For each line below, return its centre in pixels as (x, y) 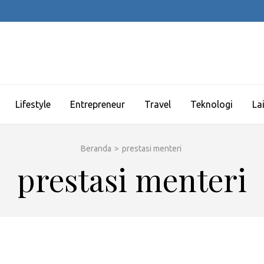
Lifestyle (33, 104)
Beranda (96, 148)
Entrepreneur (98, 104)
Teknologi (212, 104)
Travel (158, 104)
